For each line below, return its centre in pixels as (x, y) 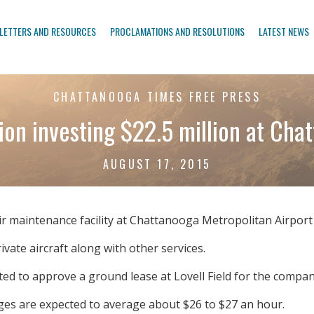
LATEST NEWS (284, 31)
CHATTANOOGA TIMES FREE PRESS (157, 97)
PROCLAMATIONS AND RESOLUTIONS (177, 31)
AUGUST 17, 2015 (157, 164)
